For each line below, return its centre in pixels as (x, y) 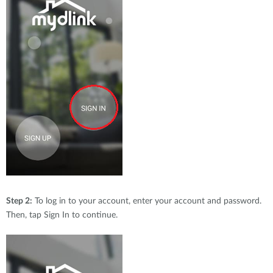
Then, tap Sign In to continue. (62, 215)
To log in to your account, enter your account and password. (147, 201)
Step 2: (19, 201)
